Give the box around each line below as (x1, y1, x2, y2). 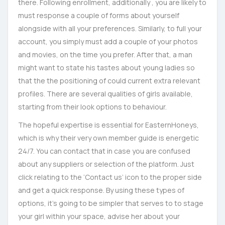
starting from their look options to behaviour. (18, 102, 167, 111)
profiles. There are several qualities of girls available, (18, 89, 193, 98)
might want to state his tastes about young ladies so (18, 63, 195, 72)
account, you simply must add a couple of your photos (18, 37, 198, 46)
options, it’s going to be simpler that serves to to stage (18, 198, 203, 208)
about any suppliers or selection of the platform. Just (18, 159, 194, 169)
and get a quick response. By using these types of (18, 185, 184, 195)
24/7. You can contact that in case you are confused (18, 146, 190, 156)
